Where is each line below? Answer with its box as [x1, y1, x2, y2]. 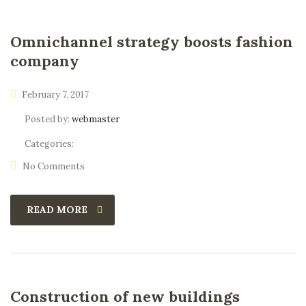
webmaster [72, 113, 120, 125]
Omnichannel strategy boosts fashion [10, 32, 293, 51]
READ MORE [27, 204, 87, 216]
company [10, 51, 79, 70]
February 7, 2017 [20, 89, 89, 100]
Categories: [25, 138, 74, 150]
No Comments [23, 161, 85, 172]
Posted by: [25, 113, 72, 125]
